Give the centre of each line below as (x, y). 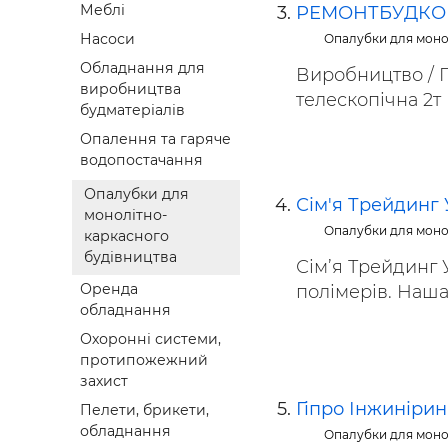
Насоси (107, 39)
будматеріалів (132, 110)
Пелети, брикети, (144, 410)
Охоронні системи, (150, 339)
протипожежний (144, 360)
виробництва (130, 89)
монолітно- (125, 215)
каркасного (126, 236)
